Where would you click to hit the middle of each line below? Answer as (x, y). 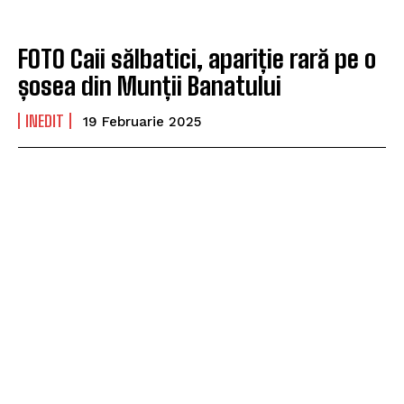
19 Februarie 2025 (142, 121)
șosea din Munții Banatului (150, 85)
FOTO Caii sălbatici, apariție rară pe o (197, 58)
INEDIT (45, 120)
